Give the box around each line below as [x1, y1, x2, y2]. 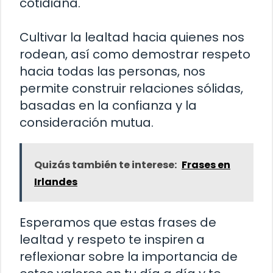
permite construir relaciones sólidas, [19, 79, 243, 97]
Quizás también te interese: [34, 157, 177, 172]
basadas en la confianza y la [19, 96, 197, 114]
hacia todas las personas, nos [19, 62, 205, 80]
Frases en [182, 157, 230, 172]
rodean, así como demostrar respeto [19, 45, 250, 63]
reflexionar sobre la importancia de [19, 247, 238, 265]
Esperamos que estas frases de [19, 213, 216, 231]
